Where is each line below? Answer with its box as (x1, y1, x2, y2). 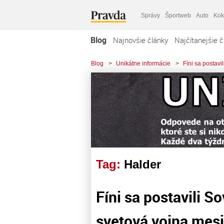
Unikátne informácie (116, 60, 170, 67)
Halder (124, 157, 161, 171)
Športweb (165, 11, 191, 19)
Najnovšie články (113, 35, 168, 45)
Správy (141, 11, 160, 19)
